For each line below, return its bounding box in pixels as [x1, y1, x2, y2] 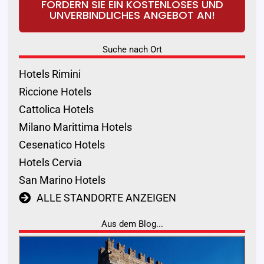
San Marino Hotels [18, 174, 105, 187]
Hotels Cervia [18, 156, 82, 169]
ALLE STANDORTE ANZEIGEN [36, 192, 176, 204]
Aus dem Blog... [101, 219, 163, 230]
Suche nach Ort [102, 44, 162, 55]
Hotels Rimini [18, 68, 81, 81]
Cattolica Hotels [18, 103, 94, 116]
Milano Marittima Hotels [18, 121, 132, 134]
